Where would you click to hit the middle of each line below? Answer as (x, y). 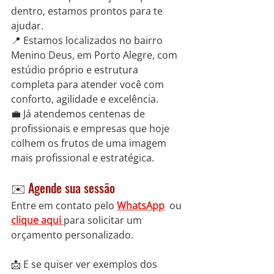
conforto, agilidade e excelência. (85, 99)
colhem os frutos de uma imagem (90, 143)
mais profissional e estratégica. (83, 158)
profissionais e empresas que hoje (91, 129)
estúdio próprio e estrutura (76, 70)
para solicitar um (104, 220)
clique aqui (37, 220)
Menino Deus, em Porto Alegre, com (95, 55)
